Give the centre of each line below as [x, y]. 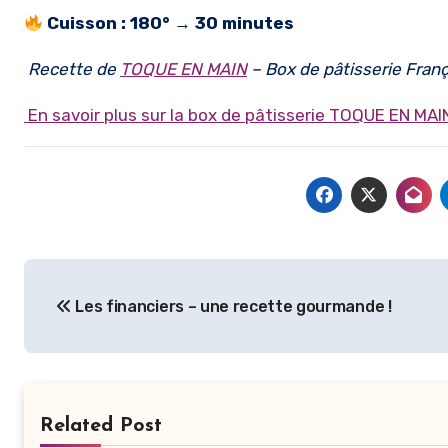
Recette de [74, 69]
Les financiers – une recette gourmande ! [231, 306]
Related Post [101, 426]
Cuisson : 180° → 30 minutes [173, 23]
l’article [78, 360]
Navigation [107, 278]
